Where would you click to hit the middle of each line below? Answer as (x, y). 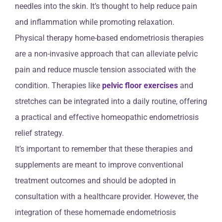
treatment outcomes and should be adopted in (95, 181)
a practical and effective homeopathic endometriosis (107, 117)
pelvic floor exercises (140, 86)
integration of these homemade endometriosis (95, 213)
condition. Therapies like (58, 86)
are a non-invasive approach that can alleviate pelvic (106, 54)
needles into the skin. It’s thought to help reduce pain (106, 6)
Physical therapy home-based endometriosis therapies (109, 38)
